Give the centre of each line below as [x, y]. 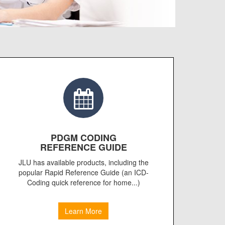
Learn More [83, 211]
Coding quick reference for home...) [83, 183]
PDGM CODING [83, 138]
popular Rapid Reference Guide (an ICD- [83, 173]
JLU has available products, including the [83, 162]
